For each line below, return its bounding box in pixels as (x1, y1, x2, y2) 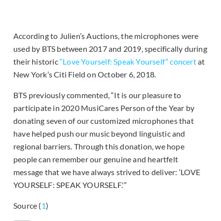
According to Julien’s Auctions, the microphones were (13, 31, 199, 41)
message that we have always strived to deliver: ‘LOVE (13, 167, 201, 177)
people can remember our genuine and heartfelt (13, 154, 179, 164)
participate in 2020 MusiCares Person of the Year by (13, 103, 195, 113)
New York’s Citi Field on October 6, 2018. (13, 70, 156, 79)
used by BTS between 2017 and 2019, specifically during (13, 44, 207, 54)
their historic (13, 57, 60, 67)
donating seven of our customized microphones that (13, 116, 194, 126)
